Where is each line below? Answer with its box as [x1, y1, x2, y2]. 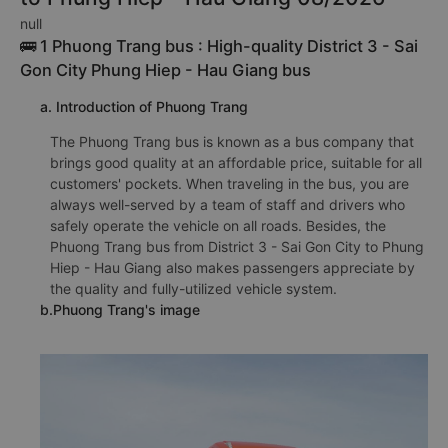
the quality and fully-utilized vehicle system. [50, 280, 337, 297]
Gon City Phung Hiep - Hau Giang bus [20, 60, 311, 80]
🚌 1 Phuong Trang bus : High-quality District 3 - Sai [20, 36, 418, 56]
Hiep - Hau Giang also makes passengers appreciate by [50, 259, 415, 276]
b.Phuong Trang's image [40, 301, 200, 318]
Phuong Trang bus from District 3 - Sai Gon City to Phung [50, 238, 424, 255]
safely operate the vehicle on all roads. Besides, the [50, 217, 386, 234]
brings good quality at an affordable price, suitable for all [50, 154, 422, 171]
